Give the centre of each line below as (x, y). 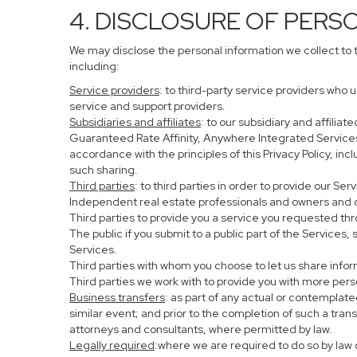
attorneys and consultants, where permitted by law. (201, 329)
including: (94, 66)
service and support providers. (147, 106)
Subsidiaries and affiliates (135, 122)
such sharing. (104, 170)
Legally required (112, 345)
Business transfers (117, 297)
